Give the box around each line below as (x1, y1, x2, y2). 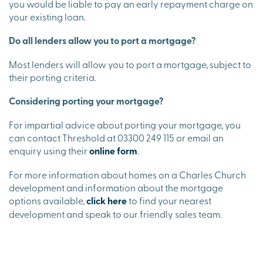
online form (89, 143, 137, 157)
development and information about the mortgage (9, 180, 223, 194)
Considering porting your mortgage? (9, 93, 163, 107)
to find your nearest (129, 193, 211, 207)
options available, (9, 193, 86, 207)
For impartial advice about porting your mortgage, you (9, 117, 241, 131)
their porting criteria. (9, 70, 96, 83)
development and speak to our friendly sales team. (9, 207, 222, 220)
